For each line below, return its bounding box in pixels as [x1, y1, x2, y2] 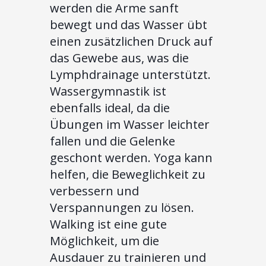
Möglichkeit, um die [50, 233, 159, 249]
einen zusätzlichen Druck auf [50, 33, 213, 50]
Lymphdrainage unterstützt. [50, 66, 211, 83]
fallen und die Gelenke [50, 133, 175, 150]
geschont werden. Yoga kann [50, 150, 213, 166]
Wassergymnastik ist [50, 83, 166, 100]
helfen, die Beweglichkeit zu [50, 166, 205, 183]
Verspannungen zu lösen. [50, 199, 194, 216]
